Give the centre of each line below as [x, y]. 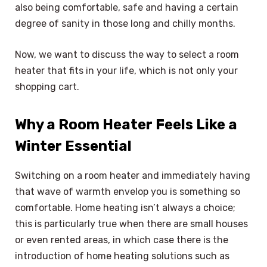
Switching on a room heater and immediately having [133, 176]
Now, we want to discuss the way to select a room [127, 55]
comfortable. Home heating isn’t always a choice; [125, 208]
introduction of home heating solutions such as [122, 256]
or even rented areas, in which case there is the [122, 240]
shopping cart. [47, 87]
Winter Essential [73, 146]
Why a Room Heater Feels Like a [126, 125]
